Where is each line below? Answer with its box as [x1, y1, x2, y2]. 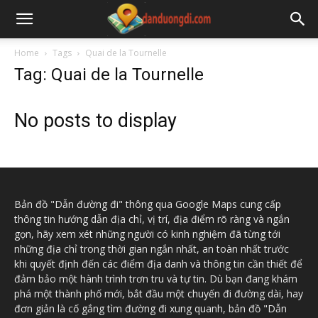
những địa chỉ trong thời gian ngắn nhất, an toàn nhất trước [14, 242, 289, 256]
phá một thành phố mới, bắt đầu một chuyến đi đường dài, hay [14, 287, 303, 300]
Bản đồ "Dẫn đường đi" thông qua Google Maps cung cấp [14, 197, 281, 211]
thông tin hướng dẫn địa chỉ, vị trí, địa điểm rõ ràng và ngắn [14, 212, 290, 226]
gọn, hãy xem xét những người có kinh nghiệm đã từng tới [14, 227, 280, 241]
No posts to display [14, 109, 177, 132]
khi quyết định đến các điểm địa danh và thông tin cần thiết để [14, 257, 302, 270]
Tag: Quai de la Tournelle [14, 65, 204, 84]
